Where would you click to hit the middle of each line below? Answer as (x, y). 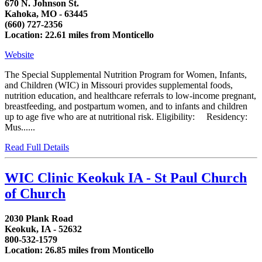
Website (19, 55)
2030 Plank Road (39, 219)
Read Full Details (37, 147)
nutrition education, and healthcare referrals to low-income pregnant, (130, 96)
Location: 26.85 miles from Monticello (79, 250)
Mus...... (20, 127)
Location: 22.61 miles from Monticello (79, 35)
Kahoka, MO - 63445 (46, 14)
